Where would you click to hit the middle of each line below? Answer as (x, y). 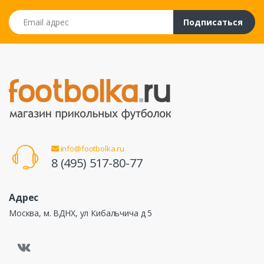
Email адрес (31, 16)
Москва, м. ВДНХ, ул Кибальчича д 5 (81, 213)
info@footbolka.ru (92, 149)
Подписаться (213, 22)
